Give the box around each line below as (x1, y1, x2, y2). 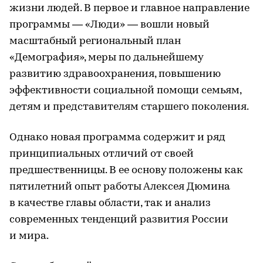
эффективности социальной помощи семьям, (9, 85, 241, 96)
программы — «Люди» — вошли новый (9, 19, 210, 31)
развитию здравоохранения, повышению (9, 68, 221, 80)
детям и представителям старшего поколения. (9, 101, 249, 113)
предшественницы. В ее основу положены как (9, 164, 243, 176)
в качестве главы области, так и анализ (9, 197, 211, 209)
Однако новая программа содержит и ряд (9, 131, 225, 143)
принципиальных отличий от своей (9, 148, 194, 160)
